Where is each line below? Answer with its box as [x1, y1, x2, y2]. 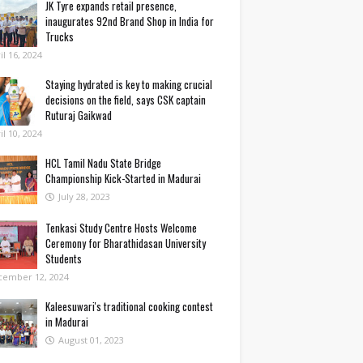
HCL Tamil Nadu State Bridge [45, 155, 161, 171]
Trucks [45, 28, 74, 45]
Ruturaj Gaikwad [45, 107, 112, 123]
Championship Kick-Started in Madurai [45, 170, 201, 186]
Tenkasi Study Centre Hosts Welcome [45, 220, 197, 236]
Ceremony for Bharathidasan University [45, 235, 206, 251]
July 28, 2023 [58, 190, 110, 203]
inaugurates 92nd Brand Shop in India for [45, 13, 214, 29]
